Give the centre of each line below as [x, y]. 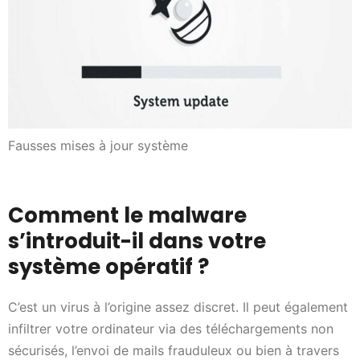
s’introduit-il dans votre [137, 241]
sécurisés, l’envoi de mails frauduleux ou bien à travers [174, 350]
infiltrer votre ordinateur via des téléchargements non [171, 328]
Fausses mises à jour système [98, 145]
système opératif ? [108, 266]
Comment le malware [127, 215]
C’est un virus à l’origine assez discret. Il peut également [178, 307]
